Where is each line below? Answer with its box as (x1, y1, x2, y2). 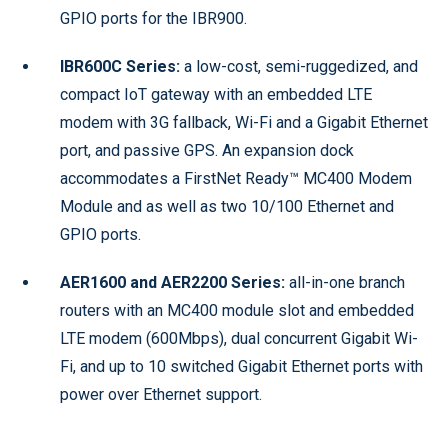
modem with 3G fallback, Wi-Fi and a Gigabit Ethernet (60, 112, 428, 132)
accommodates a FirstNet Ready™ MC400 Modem (60, 168, 412, 188)
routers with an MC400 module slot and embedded (60, 300, 414, 320)
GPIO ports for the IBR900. (60, 8, 247, 28)
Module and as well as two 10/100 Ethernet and (60, 196, 394, 216)
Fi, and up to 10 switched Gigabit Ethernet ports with (60, 356, 423, 376)
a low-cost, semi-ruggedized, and (180, 56, 418, 76)
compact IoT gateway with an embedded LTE (60, 84, 372, 104)
